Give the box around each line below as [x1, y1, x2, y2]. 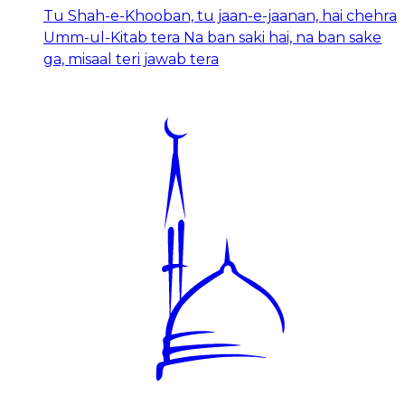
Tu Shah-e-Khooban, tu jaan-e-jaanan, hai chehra [43, 6, 397, 24]
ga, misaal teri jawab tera [43, 50, 219, 68]
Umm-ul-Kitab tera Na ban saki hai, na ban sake [43, 28, 381, 46]
